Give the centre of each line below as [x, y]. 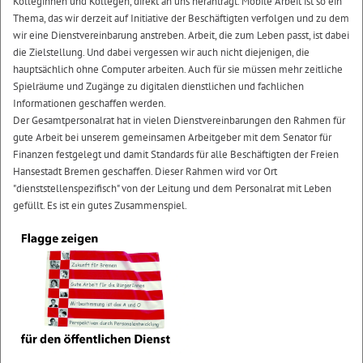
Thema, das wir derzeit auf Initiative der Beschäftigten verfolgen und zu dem [181, 18]
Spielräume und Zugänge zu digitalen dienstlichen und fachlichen [158, 86]
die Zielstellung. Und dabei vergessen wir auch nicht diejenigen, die [161, 52]
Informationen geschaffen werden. [90, 103]
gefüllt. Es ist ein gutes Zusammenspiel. [100, 205]
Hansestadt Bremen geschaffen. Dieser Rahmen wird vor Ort [145, 171]
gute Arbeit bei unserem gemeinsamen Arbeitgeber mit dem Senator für [172, 137]
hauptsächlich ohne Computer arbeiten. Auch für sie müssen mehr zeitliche [178, 69]
